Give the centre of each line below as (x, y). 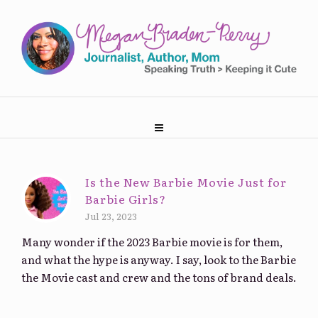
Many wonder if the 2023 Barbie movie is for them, (152, 242)
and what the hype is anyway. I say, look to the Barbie (159, 260)
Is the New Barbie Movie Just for (186, 182)
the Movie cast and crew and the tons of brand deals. (159, 278)
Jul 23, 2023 (111, 216)
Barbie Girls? (126, 199)
